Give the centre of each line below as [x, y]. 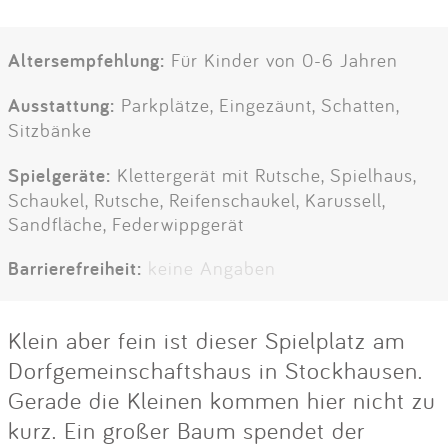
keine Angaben [212, 267]
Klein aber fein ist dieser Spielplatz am [206, 339]
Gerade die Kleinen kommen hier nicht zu [222, 399]
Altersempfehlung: [86, 60]
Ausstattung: [61, 105]
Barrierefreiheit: [75, 267]
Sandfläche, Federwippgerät [126, 223]
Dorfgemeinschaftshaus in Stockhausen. [215, 369]
